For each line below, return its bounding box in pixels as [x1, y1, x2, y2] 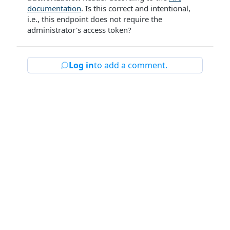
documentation [27, 3, 81, 13]
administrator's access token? [27, 25, 131, 35]
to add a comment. [94, 60, 167, 71]
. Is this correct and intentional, [81, 3, 190, 13]
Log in [69, 60, 94, 71]
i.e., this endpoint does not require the [27, 14, 162, 24]
